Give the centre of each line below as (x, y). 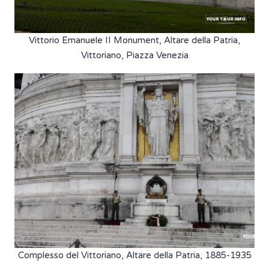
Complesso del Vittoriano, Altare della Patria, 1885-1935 (134, 255)
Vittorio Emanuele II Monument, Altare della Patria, (134, 40)
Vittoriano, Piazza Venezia (134, 55)
